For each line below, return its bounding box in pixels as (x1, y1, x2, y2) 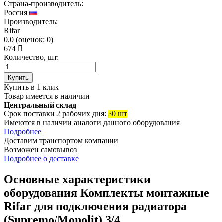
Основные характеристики (4, 172, 151, 186)
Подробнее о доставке (4, 154, 79, 163)
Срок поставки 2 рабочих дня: (4, 109, 108, 118)
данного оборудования (101, 118, 180, 127)
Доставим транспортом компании (4, 136, 118, 145)
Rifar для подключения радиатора (4, 199, 187, 213)
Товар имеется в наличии (4, 91, 90, 100)
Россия (4, 8, 29, 17)
